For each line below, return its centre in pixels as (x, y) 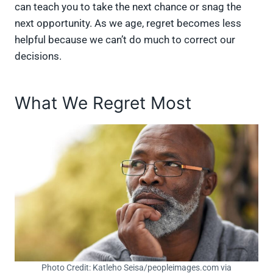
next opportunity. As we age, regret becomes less (128, 23)
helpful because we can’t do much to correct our (125, 39)
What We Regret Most (103, 103)
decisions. (39, 56)
